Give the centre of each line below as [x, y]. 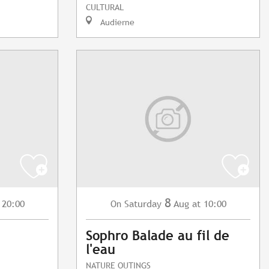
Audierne [116, 22]
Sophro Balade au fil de [158, 236]
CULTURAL [105, 7]
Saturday [143, 204]
